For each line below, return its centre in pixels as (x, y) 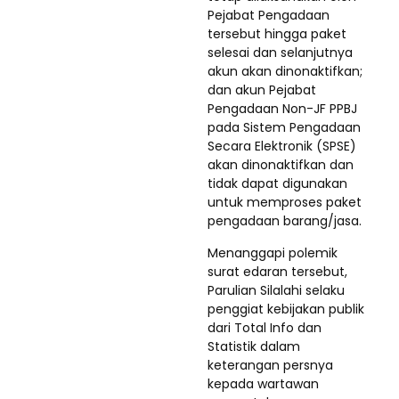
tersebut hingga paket (277, 33)
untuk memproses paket (285, 202)
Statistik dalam (254, 346)
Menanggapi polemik (273, 252)
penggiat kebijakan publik (286, 309)
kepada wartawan (263, 383)
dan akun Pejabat (262, 90)
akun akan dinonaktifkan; (285, 71)
